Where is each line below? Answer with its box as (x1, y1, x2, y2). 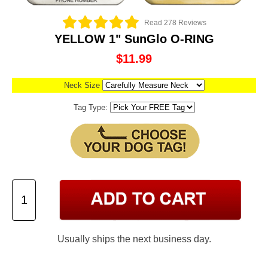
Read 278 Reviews (144, 18, 206, 27)
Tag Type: (73, 103, 110, 112)
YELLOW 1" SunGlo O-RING (54, 32, 214, 46)
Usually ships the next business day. (57, 233, 211, 245)
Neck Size (63, 81, 102, 90)
